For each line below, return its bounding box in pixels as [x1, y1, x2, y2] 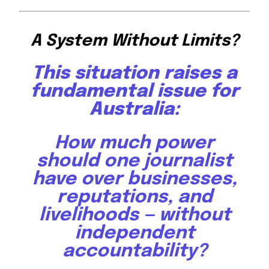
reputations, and [56, 188, 213, 207]
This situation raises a [32, 64, 237, 83]
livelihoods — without [38, 206, 231, 225]
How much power [55, 134, 214, 153]
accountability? [62, 242, 207, 261]
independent [74, 224, 195, 243]
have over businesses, [32, 170, 237, 189]
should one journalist [37, 152, 232, 171]
